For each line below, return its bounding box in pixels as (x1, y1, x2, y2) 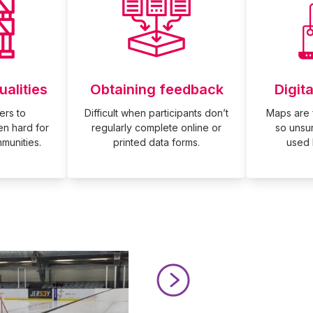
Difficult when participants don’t (85, 107, 228, 119)
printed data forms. (113, 136, 200, 148)
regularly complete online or (92, 122, 221, 133)
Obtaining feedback (89, 81, 224, 98)
